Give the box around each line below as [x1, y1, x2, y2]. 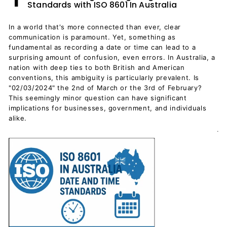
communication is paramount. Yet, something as [9, 33, 176, 41]
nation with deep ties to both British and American [9, 63, 185, 71]
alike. [9, 114, 27, 122]
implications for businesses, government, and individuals [9, 104, 207, 112]
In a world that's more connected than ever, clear [9, 23, 181, 31]
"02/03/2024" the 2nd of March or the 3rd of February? [9, 84, 202, 92]
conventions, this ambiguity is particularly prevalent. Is [9, 73, 200, 82]
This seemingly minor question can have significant [9, 94, 187, 102]
